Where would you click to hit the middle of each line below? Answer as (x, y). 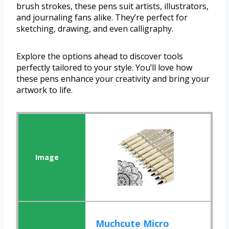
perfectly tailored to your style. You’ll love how (104, 68)
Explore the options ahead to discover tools (100, 56)
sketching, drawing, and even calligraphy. (95, 29)
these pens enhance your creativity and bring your (113, 79)
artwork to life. (44, 90)
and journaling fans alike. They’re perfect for (102, 18)
